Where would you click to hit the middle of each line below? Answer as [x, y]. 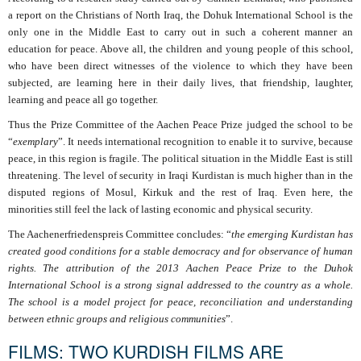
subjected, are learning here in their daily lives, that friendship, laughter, [180, 83]
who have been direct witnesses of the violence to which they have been [180, 66]
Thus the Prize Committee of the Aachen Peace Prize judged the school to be [180, 125]
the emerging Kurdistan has [292, 234]
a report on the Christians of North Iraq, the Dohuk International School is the [180, 15]
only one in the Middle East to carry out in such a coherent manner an [180, 32]
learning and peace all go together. [83, 100]
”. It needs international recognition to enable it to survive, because [205, 142]
